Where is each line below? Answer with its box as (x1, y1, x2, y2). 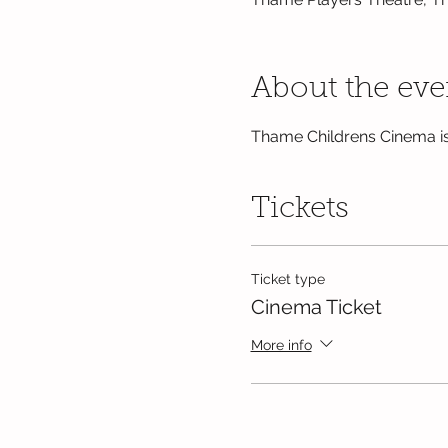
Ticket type (250, 271, 325, 287)
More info (250, 336, 312, 353)
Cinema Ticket (250, 295, 382, 319)
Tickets (250, 195, 349, 225)
